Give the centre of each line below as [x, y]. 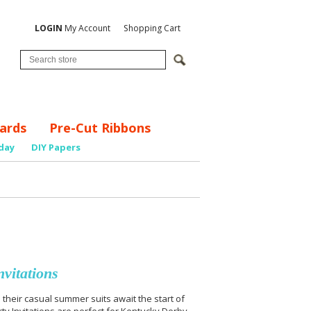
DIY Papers [56, 148]
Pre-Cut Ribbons [100, 127]
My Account [86, 28]
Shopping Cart [152, 28]
